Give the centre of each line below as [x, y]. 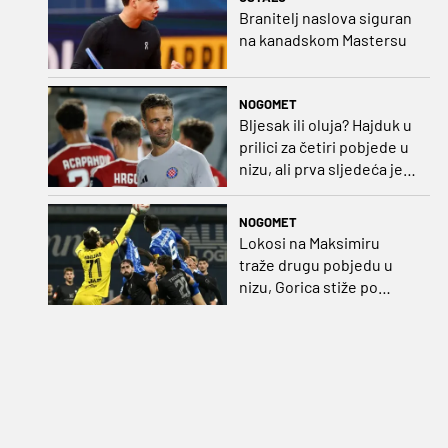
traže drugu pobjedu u [315, 264]
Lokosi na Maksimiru [309, 242]
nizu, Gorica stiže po [308, 286]
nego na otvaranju [301, 330]
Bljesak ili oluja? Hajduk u [325, 124]
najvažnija [273, 190]
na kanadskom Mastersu [322, 40]
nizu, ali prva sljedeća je [320, 168]
